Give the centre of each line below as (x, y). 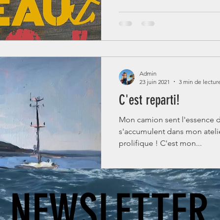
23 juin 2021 (155, 82)
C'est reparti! (149, 100)
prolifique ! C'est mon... (191, 143)
